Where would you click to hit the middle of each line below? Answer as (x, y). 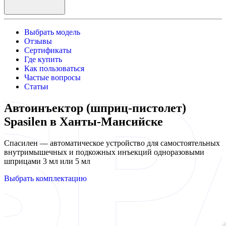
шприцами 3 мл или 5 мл (47, 161)
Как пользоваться (54, 68)
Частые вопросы (52, 77)
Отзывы (38, 41)
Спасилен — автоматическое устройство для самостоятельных (112, 143)
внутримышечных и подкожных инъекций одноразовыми (104, 152)
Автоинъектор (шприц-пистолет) (95, 108)
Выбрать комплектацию (45, 178)
